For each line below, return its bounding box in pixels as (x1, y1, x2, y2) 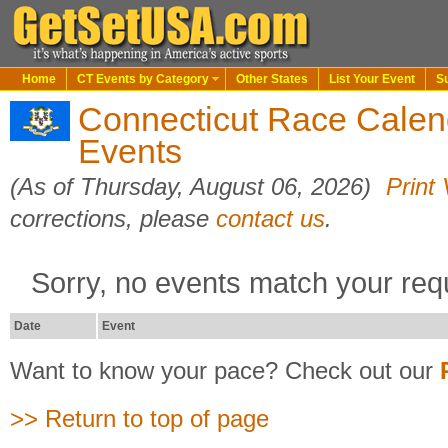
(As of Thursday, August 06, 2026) (10, 173, 378, 200)
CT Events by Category (77, 72, 209, 86)
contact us (216, 205, 325, 232)
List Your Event (329, 72, 415, 86)
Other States (236, 72, 308, 86)
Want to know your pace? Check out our (10, 357, 440, 384)
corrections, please (10, 205, 216, 232)
